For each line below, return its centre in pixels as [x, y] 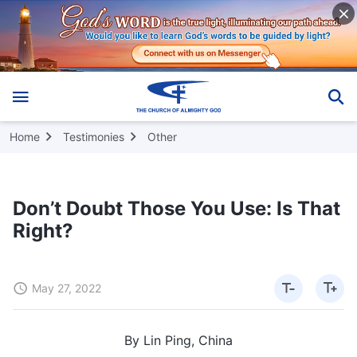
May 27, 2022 [67, 288]
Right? [43, 230]
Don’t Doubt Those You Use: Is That [177, 208]
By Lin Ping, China [178, 340]
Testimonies [94, 136]
